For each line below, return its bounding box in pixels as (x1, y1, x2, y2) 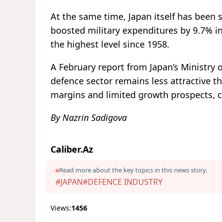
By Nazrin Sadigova (51, 111, 127, 124)
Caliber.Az (51, 143, 93, 156)
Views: (51, 203, 71, 213)
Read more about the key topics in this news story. (59, 166, 207, 175)
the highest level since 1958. (51, 38, 169, 51)
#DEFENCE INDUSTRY (83, 176, 163, 188)
